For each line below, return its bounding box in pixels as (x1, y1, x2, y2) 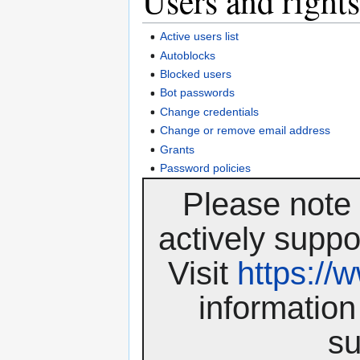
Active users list (160, 30, 239, 43)
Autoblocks (160, 48, 216, 62)
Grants (160, 142, 195, 156)
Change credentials (160, 104, 260, 118)
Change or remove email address (160, 124, 331, 137)
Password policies (160, 162, 252, 175)
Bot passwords (160, 86, 235, 100)
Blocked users (160, 67, 232, 81)
